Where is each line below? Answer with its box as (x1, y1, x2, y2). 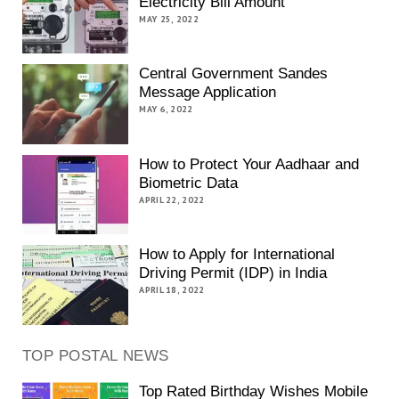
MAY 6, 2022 (139, 103, 193, 116)
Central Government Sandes (139, 65, 329, 83)
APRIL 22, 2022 (139, 193, 205, 206)
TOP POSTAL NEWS (21, 346, 169, 364)
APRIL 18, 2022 (139, 284, 205, 297)
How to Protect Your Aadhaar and (139, 155, 360, 173)
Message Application (139, 84, 277, 102)
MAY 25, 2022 (139, 12, 199, 25)
